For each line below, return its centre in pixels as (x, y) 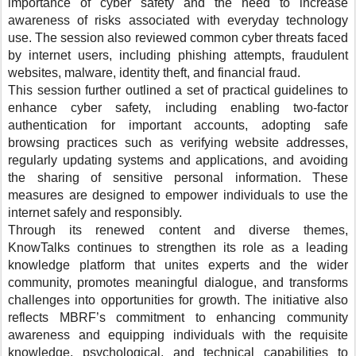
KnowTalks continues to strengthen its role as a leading (178, 247)
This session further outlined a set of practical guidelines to (178, 90)
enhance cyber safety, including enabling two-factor (178, 107)
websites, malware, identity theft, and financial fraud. (154, 72)
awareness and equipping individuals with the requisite (178, 335)
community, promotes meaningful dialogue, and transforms (178, 282)
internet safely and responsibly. (95, 212)
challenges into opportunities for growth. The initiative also (178, 300)
